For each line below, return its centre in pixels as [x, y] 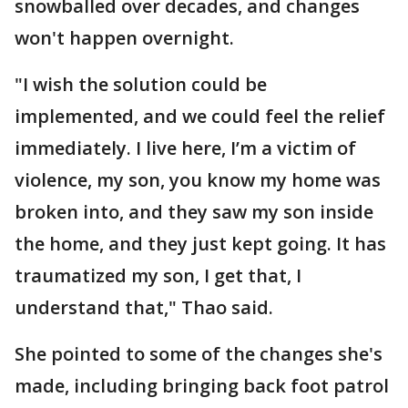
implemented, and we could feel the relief [200, 116]
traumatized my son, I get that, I [158, 275]
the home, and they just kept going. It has [200, 244]
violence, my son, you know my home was [198, 180]
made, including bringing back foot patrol [202, 386]
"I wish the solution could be [141, 84]
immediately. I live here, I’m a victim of [185, 148]
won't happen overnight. [127, 38]
